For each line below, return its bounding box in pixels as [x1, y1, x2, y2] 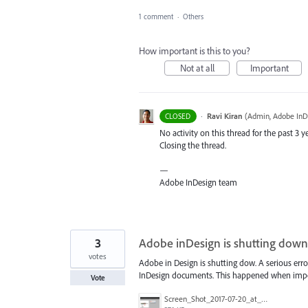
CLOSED [165, 111, 191, 121]
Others [183, 11, 203, 21]
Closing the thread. [159, 139, 226, 151]
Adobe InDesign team [159, 176, 237, 188]
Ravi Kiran [206, 110, 243, 121]
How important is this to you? [139, 44, 250, 57]
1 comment [139, 11, 173, 21]
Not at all [179, 61, 214, 74]
